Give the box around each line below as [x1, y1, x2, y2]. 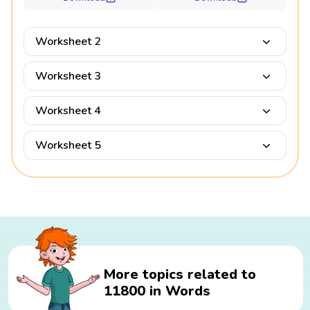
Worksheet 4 [35, 103, 101, 119]
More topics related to [104, 265, 256, 284]
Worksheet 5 [35, 138, 101, 154]
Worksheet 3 [35, 69, 101, 84]
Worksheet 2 [35, 34, 101, 50]
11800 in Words [104, 282, 210, 301]
